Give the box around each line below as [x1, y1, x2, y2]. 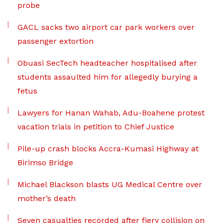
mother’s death [17, 194, 76, 203]
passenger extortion [17, 36, 94, 46]
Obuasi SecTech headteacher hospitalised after [17, 58, 197, 68]
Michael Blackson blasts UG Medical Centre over [17, 180, 202, 189]
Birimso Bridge [17, 158, 73, 167]
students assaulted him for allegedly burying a [17, 72, 198, 82]
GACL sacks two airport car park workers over [17, 22, 195, 32]
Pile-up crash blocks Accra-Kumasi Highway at [17, 144, 199, 153]
